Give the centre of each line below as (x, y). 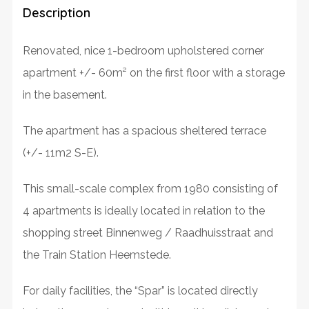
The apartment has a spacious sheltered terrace (144, 130)
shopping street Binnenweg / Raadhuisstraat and (148, 232)
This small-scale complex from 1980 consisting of (150, 188)
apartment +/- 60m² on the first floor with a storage (153, 72)
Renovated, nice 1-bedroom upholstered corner (143, 50)
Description (56, 12)
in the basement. (64, 94)
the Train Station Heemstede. (97, 255)
